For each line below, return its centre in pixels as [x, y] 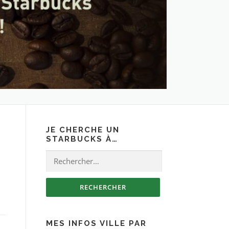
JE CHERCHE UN [83, 130]
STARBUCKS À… [82, 139]
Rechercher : [68, 156]
